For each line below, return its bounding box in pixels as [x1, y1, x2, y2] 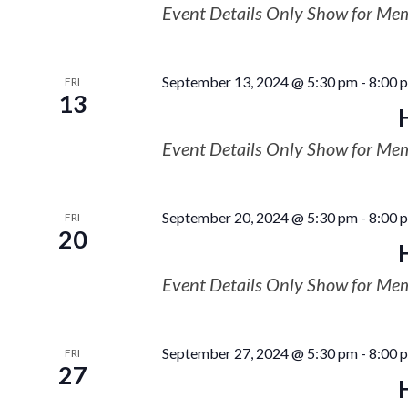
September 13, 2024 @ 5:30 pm [161, 73, 358, 90]
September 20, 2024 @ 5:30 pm [161, 209, 358, 226]
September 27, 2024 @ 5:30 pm [161, 344, 358, 362]
